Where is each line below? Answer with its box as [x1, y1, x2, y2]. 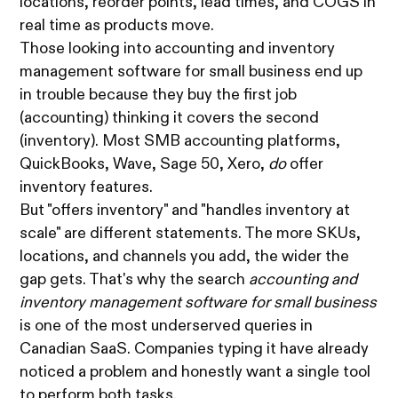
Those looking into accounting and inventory [20, 41, 336, 58]
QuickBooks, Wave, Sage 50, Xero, [20, 156, 269, 173]
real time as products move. [20, 18, 215, 35]
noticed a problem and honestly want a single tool [20, 364, 371, 381]
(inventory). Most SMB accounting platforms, [20, 133, 341, 150]
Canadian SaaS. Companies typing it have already [20, 341, 370, 358]
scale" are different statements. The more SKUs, [20, 226, 362, 243]
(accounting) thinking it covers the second [20, 110, 320, 127]
